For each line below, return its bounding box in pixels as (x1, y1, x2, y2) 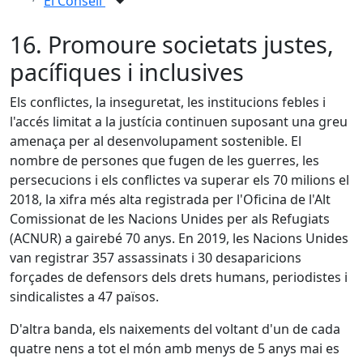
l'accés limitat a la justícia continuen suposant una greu (10, 113, 348, 130)
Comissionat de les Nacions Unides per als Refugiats (10, 210, 330, 228)
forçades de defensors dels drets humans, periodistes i (10, 268, 348, 286)
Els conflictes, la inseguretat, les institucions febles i (10, 93, 326, 111)
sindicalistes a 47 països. (10, 288, 159, 305)
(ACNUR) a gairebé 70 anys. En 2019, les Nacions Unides (10, 229, 348, 247)
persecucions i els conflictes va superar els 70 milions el (10, 171, 349, 189)
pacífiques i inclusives (10, 56, 244, 88)
